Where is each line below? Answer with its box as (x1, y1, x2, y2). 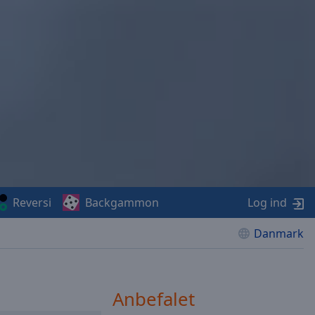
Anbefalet (112, 286, 195, 311)
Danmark (254, 226, 304, 241)
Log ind (247, 195, 287, 210)
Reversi (12, 195, 51, 210)
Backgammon (84, 195, 159, 210)
